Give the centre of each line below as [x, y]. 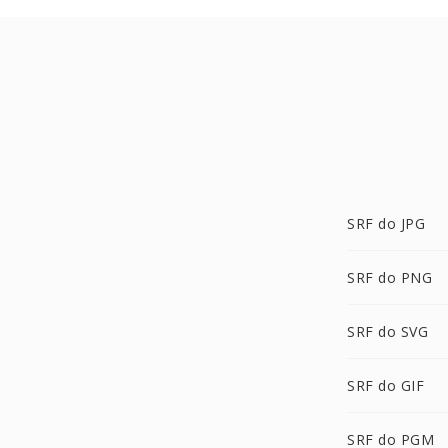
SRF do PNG [389, 277]
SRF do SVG [387, 331]
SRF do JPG [386, 223]
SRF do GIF [385, 385]
